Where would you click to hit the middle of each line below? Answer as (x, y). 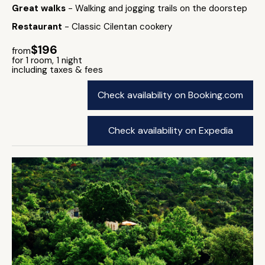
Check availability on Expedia (170, 130)
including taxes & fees (57, 70)
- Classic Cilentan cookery (118, 27)
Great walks (40, 8)
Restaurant (38, 27)
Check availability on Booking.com (170, 95)
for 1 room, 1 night (47, 60)
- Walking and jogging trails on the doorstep (158, 8)
